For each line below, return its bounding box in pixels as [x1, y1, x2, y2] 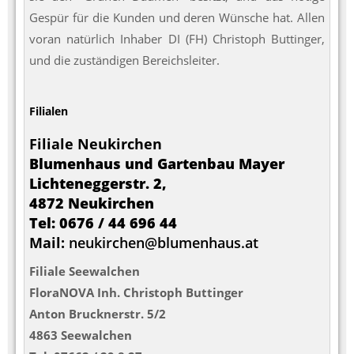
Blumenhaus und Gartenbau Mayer [29, 154, 284, 174]
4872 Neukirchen [29, 194, 154, 213]
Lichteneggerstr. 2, [29, 174, 167, 194]
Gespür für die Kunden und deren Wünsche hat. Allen [29, 9, 325, 25]
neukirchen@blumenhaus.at [69, 233, 258, 253]
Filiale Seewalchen [29, 263, 140, 280]
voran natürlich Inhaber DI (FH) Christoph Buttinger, [29, 30, 325, 47]
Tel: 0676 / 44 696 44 [29, 213, 177, 233]
